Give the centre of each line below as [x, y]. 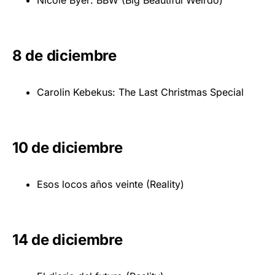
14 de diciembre [68, 239]
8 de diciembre [64, 55]
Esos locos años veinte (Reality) [110, 184]
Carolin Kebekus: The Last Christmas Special [140, 92]
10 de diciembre [68, 147]
